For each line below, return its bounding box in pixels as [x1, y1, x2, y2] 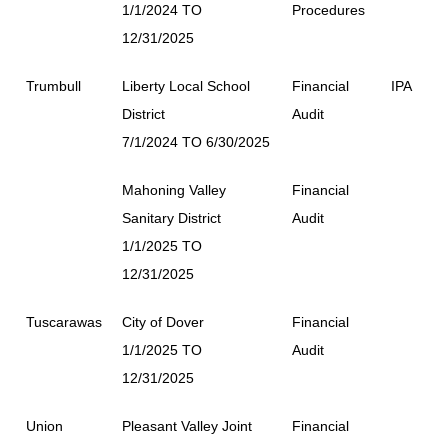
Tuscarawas [26, 313, 102, 330]
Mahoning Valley [122, 181, 226, 198]
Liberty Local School [122, 77, 250, 94]
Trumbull [26, 77, 81, 94]
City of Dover [122, 313, 204, 330]
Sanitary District [122, 209, 221, 226]
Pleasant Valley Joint [122, 417, 252, 434]
